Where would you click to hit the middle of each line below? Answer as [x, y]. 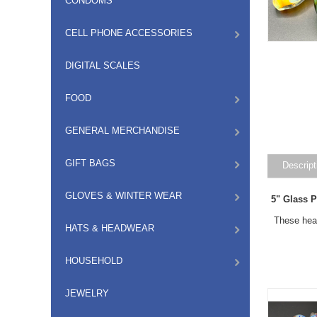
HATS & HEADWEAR [110, 228]
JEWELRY [87, 293]
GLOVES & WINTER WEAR [123, 196]
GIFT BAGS [90, 163]
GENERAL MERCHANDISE [122, 131]
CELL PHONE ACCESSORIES [129, 33]
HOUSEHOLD [94, 261]
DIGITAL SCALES [103, 65]
